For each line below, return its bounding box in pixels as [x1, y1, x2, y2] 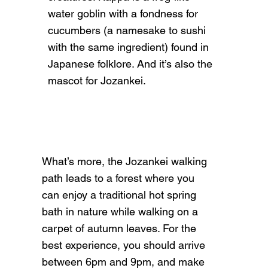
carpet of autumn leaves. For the [42, 222, 197, 235]
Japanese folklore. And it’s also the [48, 57, 213, 71]
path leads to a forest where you [42, 172, 195, 185]
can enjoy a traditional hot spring [42, 188, 197, 202]
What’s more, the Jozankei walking [42, 155, 208, 168]
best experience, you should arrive [42, 239, 206, 252]
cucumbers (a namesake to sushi [48, 24, 206, 37]
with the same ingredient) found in [48, 41, 209, 54]
